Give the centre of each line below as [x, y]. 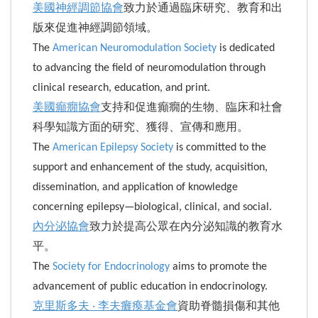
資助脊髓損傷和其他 [229, 306]
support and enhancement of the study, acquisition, [150, 167]
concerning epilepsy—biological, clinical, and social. [152, 207]
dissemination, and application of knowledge [135, 187]
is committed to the [220, 147]
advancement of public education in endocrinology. [150, 286]
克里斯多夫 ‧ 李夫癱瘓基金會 [105, 306]
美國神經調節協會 [78, 8]
